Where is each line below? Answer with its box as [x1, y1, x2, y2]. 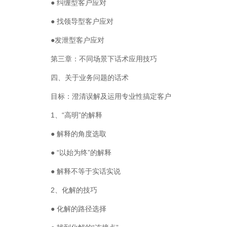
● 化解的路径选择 [51, 205, 106, 213]
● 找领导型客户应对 [51, 17, 113, 25]
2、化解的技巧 [51, 186, 97, 194]
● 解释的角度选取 [51, 130, 106, 138]
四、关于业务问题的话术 [51, 73, 129, 82]
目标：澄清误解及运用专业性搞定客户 [51, 92, 171, 100]
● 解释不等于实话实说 [51, 167, 121, 175]
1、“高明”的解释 [51, 111, 102, 119]
